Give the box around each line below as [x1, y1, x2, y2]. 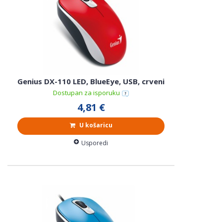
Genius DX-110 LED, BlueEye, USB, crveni [17, 76, 165, 86]
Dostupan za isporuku [53, 88, 121, 98]
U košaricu [77, 120, 112, 129]
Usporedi [81, 138, 108, 147]
